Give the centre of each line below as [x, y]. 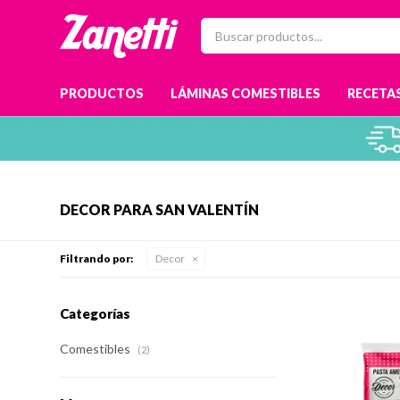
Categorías [96, 313]
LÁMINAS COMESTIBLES [246, 93]
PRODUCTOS [102, 93]
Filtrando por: [97, 258]
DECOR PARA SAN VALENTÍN [160, 209]
